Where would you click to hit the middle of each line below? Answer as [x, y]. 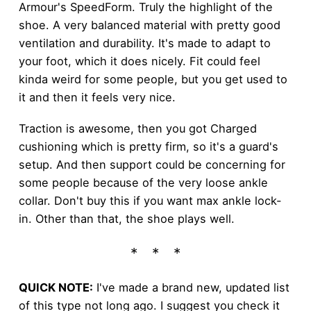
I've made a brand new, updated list [191, 288]
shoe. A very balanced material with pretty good [149, 25]
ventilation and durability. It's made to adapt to [144, 43]
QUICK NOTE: [56, 288]
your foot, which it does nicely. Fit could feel [139, 61]
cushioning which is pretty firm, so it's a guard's [148, 146]
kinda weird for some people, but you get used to [153, 79]
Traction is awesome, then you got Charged [137, 128]
